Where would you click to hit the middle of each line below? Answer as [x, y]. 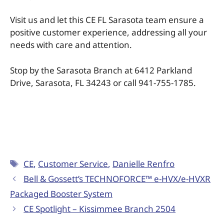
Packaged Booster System [61, 193]
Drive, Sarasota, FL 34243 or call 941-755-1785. [103, 82]
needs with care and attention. [71, 45]
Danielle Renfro [144, 163]
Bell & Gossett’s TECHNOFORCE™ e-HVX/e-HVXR [117, 178]
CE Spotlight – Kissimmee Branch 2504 [100, 208]
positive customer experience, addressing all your [108, 32]
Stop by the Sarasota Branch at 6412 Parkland [101, 70]
